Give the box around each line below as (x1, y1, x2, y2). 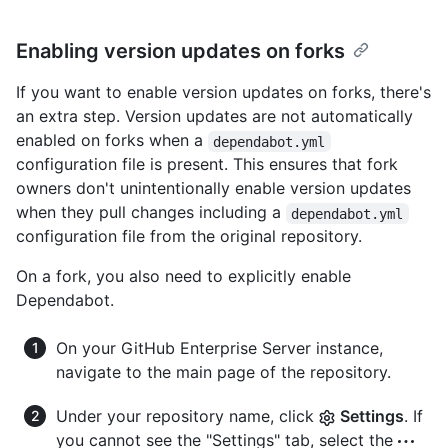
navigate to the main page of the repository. (56, 362, 391, 383)
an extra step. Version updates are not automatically (16, 106, 413, 127)
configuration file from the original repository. (16, 226, 362, 247)
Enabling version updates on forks (16, 39, 345, 64)
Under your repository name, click (56, 406, 319, 427)
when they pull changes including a (16, 202, 286, 223)
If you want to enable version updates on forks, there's (16, 82, 431, 103)
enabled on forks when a (16, 130, 208, 151)
